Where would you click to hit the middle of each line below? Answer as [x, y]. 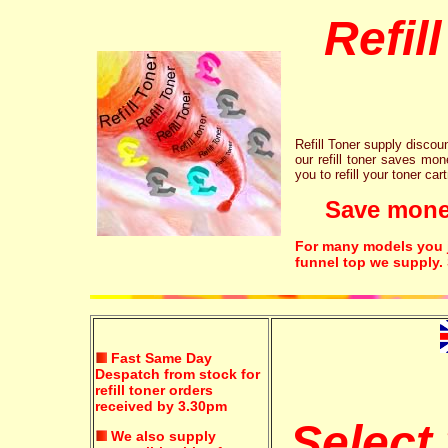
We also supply [161, 436]
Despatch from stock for [177, 374]
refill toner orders [154, 390]
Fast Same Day [159, 358]
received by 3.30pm [161, 406]
